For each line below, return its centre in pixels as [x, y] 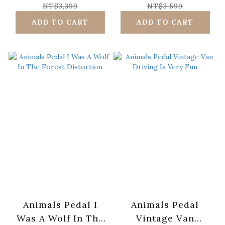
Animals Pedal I [60, 204]
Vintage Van [165, 218]
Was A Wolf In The [60, 218]
